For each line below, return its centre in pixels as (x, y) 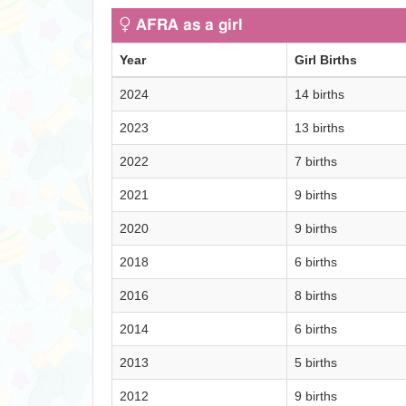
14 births (319, 94)
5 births (316, 362)
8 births (316, 295)
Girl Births (326, 60)
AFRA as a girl (187, 25)
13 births (319, 128)
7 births (316, 161)
